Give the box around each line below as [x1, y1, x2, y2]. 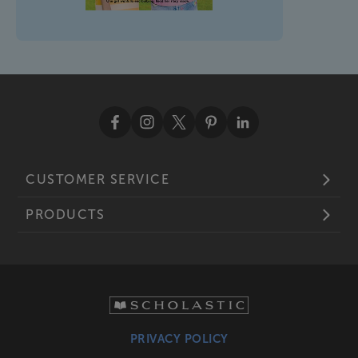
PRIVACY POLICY [129, 332, 229, 346]
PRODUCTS [26, 208, 105, 222]
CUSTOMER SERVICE [26, 173, 170, 187]
